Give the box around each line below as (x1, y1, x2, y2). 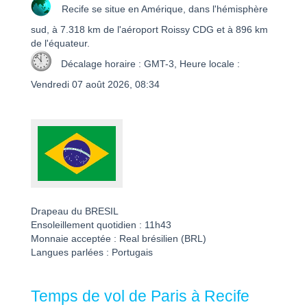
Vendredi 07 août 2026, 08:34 (31, 79, 160, 90)
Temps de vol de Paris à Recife (31, 288, 249, 306)
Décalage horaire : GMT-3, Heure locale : (58, 58, 240, 69)
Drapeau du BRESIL (31, 206, 119, 217)
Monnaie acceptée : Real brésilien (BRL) (31, 234, 206, 245)
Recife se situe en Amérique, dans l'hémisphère (59, 3, 268, 14)
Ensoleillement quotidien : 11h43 (31, 220, 171, 231)
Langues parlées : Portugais (31, 247, 153, 258)
